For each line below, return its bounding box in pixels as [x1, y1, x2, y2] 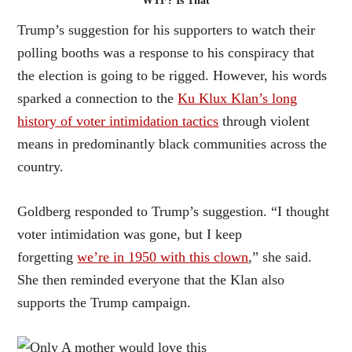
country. [17, 159, 64, 174]
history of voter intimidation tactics [17, 113, 219, 129]
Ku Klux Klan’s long [178, 90, 298, 106]
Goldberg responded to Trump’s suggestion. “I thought [17, 203, 330, 219]
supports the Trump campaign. [17, 295, 192, 310]
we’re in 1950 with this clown [77, 249, 249, 265]
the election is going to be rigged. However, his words [17, 68, 328, 83]
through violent [218, 113, 310, 129]
